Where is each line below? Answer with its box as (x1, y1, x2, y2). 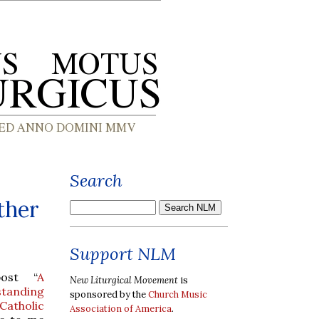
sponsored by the (70, 288, 148, 300)
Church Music (148, 288, 207, 300)
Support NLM (70, 243, 176, 265)
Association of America (70, 302, 172, 315)
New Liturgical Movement (70, 273, 178, 286)
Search (70, 169, 122, 192)
